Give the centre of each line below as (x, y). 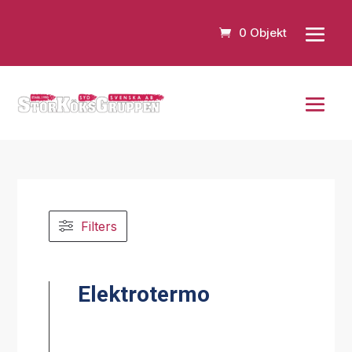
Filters (99, 226)
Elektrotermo (144, 294)
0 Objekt (262, 33)
